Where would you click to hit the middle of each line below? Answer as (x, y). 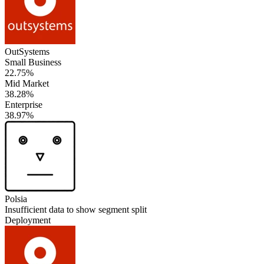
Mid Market (27, 83)
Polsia (16, 199)
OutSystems (27, 51)
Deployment (28, 220)
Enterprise (24, 104)
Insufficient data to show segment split (76, 209)
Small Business (33, 62)
